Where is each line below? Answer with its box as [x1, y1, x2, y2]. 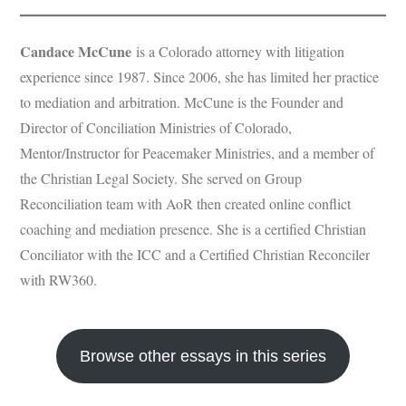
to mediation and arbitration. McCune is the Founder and [20, 92, 344, 111]
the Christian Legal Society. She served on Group [20, 169, 303, 188]
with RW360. [20, 270, 98, 289]
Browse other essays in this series [80, 347, 326, 365]
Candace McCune [20, 41, 132, 62]
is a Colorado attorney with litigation [131, 42, 345, 61]
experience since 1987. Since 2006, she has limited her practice [20, 67, 380, 86]
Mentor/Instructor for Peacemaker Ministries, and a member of [20, 143, 375, 162]
